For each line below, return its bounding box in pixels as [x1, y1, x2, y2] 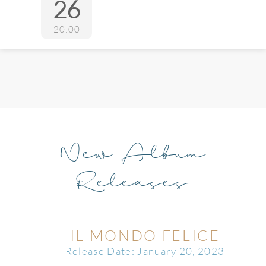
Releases [77, 166, 189, 194]
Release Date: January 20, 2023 [65, 245, 225, 257]
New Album [60, 138, 206, 166]
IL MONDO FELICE [69, 226, 220, 245]
